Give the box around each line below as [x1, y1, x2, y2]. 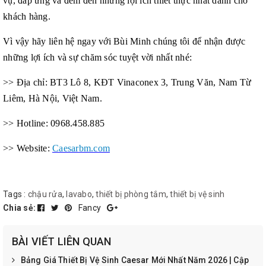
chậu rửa [27, 189, 62, 199]
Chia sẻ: [3, 202, 36, 213]
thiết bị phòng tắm [96, 189, 166, 199]
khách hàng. [3, 11, 50, 21]
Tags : [3, 189, 28, 199]
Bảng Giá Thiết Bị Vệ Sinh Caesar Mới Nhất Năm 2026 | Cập [21, 255, 249, 265]
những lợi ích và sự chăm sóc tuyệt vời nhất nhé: [3, 52, 192, 62]
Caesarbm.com [52, 142, 110, 153]
